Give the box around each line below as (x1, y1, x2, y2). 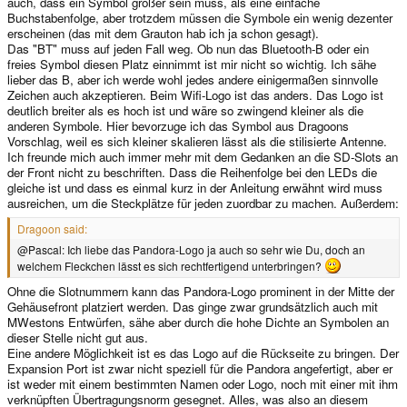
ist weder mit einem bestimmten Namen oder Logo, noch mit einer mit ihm (7, 375, 398, 393)
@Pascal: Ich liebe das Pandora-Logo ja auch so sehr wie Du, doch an (17, 241, 365, 257)
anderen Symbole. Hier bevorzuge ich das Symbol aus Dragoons (7, 116, 349, 134)
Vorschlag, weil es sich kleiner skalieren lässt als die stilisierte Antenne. (7, 132, 387, 150)
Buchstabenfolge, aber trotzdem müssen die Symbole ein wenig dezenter (7, 8, 392, 26)
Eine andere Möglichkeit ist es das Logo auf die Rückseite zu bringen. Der (7, 344, 399, 362)
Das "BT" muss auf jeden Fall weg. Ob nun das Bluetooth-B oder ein (7, 39, 369, 57)
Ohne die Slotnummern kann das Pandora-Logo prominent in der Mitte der (7, 283, 394, 301)
